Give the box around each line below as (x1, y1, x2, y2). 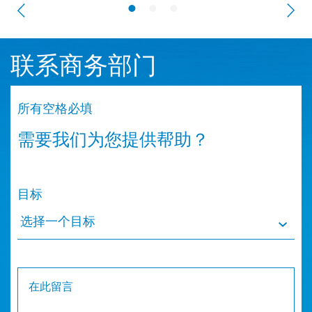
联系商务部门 (10, 49, 157, 83)
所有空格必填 (17, 100, 93, 118)
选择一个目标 (20, 212, 95, 230)
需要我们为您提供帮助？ (17, 128, 209, 153)
